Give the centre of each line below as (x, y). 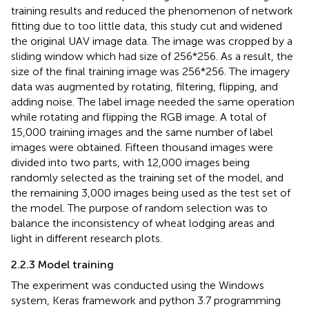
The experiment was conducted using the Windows (138, 286)
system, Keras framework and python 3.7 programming (146, 301)
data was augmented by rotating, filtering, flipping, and (144, 87)
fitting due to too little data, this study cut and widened (147, 26)
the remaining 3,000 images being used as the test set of (151, 193)
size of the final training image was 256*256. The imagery (150, 72)
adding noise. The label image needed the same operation (153, 102)
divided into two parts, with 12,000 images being (130, 163)
